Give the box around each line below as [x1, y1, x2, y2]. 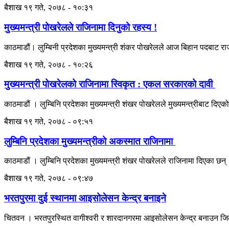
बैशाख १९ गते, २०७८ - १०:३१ [4, 3, 93, 12]
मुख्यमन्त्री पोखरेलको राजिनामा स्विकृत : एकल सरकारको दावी [4, 79, 215, 90]
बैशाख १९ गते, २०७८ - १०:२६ [4, 60, 93, 69]
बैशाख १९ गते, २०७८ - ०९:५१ [4, 117, 93, 126]
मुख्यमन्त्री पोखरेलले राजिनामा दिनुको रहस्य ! [4, 21, 157, 33]
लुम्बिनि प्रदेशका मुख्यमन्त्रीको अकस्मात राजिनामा [4, 135, 175, 147]
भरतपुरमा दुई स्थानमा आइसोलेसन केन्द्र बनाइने [4, 193, 166, 204]
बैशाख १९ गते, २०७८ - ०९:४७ [4, 174, 93, 183]
